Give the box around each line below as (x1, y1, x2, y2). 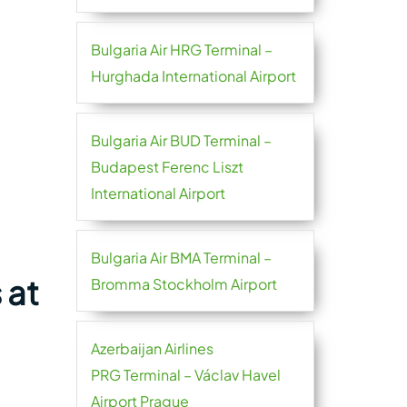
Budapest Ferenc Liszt (90, 157, 243, 176)
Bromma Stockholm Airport (90, 274, 277, 293)
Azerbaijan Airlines (90, 339, 213, 358)
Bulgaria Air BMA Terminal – (90, 248, 272, 267)
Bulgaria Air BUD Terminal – (90, 131, 272, 150)
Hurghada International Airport (90, 66, 296, 85)
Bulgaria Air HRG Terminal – (90, 40, 273, 59)
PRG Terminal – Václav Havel (90, 365, 281, 384)
